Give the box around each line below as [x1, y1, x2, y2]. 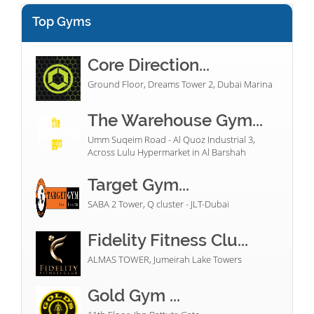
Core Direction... [88, 55, 210, 76]
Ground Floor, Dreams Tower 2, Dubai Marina [88, 78, 273, 91]
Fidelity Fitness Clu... [88, 230, 248, 251]
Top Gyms [32, 14, 91, 29]
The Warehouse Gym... [88, 110, 263, 131]
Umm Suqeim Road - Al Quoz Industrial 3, [88, 133, 255, 146]
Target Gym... [88, 175, 189, 196]
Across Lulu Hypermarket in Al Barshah [88, 146, 246, 159]
